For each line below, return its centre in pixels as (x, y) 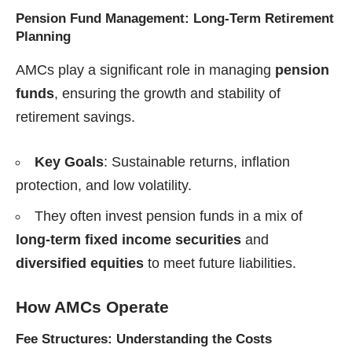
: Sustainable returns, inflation (197, 162)
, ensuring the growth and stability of (167, 94)
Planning (43, 36)
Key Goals (69, 162)
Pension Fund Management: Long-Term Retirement (175, 18)
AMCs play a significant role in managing (145, 70)
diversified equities (80, 264)
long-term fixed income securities (128, 240)
